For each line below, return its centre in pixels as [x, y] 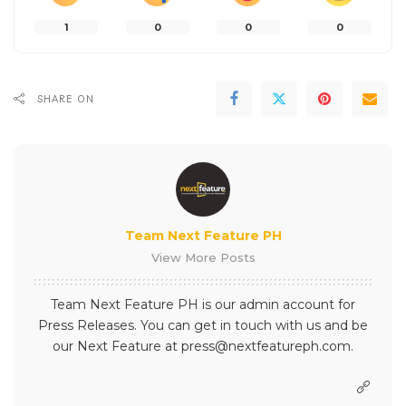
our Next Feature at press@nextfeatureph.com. [203, 347]
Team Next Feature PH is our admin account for [203, 305]
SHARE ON [66, 99]
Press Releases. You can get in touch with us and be [203, 326]
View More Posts [203, 258]
